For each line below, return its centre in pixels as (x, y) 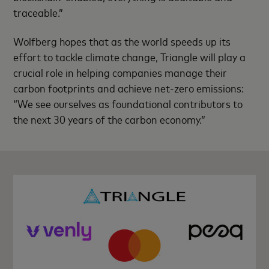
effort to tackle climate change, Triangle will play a (130, 57)
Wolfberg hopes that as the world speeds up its (122, 41)
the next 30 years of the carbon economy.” (110, 119)
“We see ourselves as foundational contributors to (128, 104)
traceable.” (38, 12)
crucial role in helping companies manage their (120, 72)
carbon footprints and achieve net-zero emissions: (129, 88)
